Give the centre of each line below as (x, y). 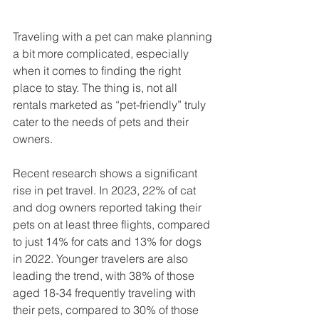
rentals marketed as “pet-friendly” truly (111, 105)
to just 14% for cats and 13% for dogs (109, 242)
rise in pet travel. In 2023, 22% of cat (106, 190)
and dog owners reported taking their (109, 208)
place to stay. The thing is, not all (96, 88)
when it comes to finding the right (98, 71)
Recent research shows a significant (106, 173)
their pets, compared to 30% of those (107, 310)
